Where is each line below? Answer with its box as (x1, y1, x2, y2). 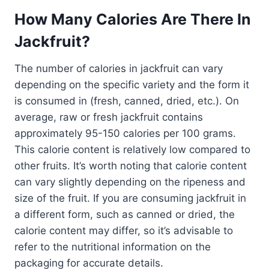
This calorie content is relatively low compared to (14, 143, 250, 156)
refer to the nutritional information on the (14, 240, 211, 253)
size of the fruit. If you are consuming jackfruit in (14, 192, 246, 204)
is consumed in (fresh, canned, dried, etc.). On (14, 94, 239, 107)
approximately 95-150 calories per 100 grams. (14, 127, 236, 139)
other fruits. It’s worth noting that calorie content (14, 159, 247, 172)
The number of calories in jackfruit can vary (14, 62, 223, 74)
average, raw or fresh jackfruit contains (14, 110, 203, 123)
